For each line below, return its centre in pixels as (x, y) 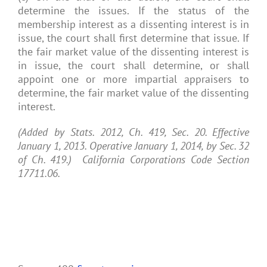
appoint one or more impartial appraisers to (133, 79)
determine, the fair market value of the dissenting (133, 93)
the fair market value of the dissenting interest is (133, 52)
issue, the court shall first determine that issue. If (133, 38)
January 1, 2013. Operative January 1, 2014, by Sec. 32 (133, 146)
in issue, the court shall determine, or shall (133, 65)
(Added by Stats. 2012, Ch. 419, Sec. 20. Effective (133, 132)
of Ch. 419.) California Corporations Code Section (133, 159)
